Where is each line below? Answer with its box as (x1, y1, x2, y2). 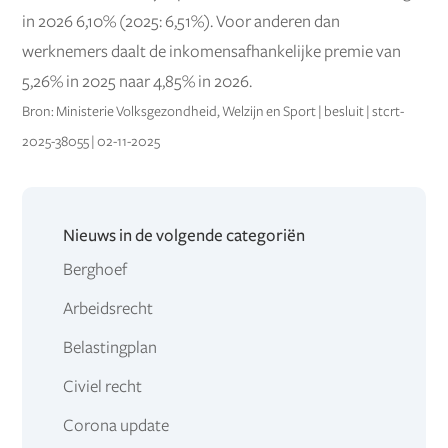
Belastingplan (62, 339, 157, 358)
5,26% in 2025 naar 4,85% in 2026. (22, 72, 253, 91)
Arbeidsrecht (62, 300, 153, 319)
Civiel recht (62, 378, 142, 397)
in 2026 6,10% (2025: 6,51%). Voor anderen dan (22, 12, 341, 31)
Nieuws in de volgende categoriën (62, 227, 305, 246)
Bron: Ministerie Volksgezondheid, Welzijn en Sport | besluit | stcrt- (22, 103, 405, 119)
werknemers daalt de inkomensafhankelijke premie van (22, 42, 402, 61)
